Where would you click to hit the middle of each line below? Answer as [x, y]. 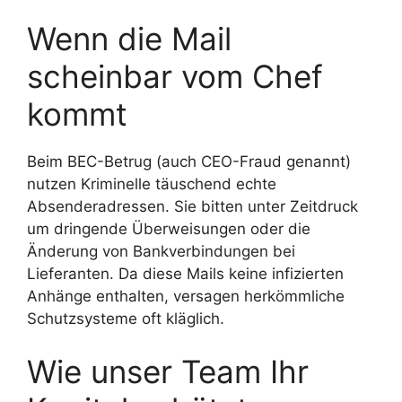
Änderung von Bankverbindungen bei [161, 251]
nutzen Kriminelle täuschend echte [152, 184]
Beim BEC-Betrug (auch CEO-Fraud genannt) [189, 161]
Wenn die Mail [129, 38]
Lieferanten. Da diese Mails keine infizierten [185, 273]
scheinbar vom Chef [175, 76]
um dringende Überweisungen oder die [169, 228]
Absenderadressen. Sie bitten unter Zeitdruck [192, 206]
